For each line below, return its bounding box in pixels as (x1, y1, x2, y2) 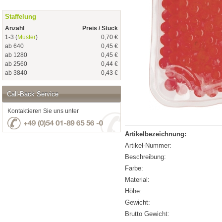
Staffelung (5, 13, 36, 21)
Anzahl (5, 24, 24, 32)
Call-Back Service (7, 90, 58, 98)
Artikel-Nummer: (125, 142, 171, 149)
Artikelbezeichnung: (125, 130, 186, 138)
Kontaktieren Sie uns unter (7, 107, 79, 114)
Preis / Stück (82, 24, 118, 32)
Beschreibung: (125, 153, 166, 161)
